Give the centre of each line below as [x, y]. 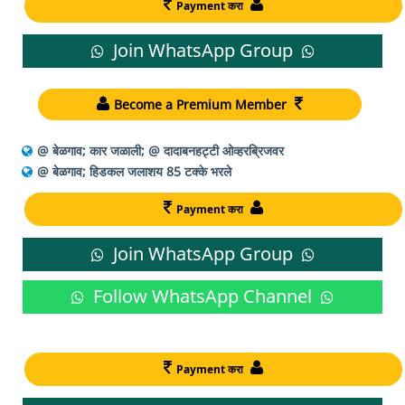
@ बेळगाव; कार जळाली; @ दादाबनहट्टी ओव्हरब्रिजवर [160, 150]
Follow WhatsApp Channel [202, 296]
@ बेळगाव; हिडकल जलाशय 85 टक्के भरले [134, 171]
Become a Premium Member [202, 104]
